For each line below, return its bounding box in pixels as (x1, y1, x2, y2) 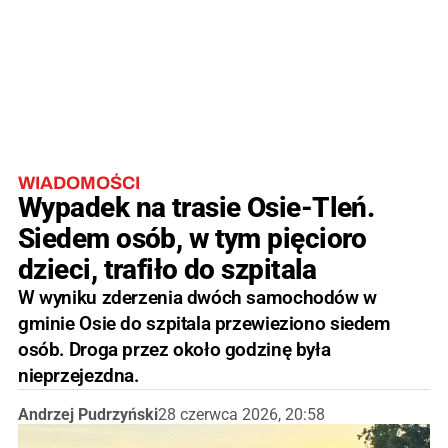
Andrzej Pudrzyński (18, 404, 158, 424)
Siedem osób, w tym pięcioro (18, 221, 367, 255)
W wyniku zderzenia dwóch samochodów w (18, 285, 377, 309)
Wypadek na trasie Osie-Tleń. (18, 190, 375, 224)
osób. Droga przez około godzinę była (18, 337, 331, 361)
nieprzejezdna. (18, 363, 139, 387)
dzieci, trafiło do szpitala (18, 252, 317, 286)
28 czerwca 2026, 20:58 (158, 404, 325, 424)
